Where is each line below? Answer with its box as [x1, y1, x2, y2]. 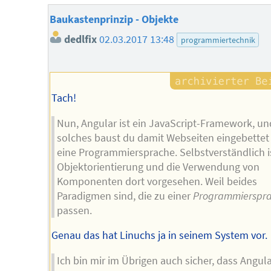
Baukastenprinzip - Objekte [49, 13, 178, 27]
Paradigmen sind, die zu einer [57, 189, 194, 203]
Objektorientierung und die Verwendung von [57, 160, 260, 174]
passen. [57, 203, 93, 217]
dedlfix [61, 33, 97, 47]
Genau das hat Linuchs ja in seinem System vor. [51, 229, 267, 243]
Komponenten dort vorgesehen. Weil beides [57, 174, 258, 188]
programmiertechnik [180, 34, 255, 46]
